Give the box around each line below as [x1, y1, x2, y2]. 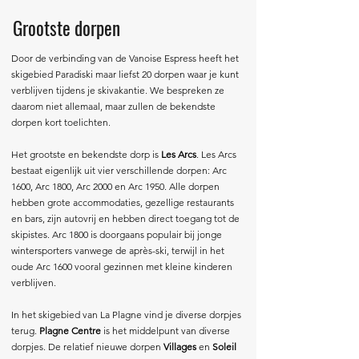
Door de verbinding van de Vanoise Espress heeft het [11, 52, 239, 64]
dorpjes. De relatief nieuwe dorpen [11, 341, 163, 353]
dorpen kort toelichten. [11, 116, 115, 128]
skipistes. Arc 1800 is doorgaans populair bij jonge [11, 228, 222, 240]
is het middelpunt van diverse [101, 325, 230, 337]
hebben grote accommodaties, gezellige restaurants [11, 196, 234, 208]
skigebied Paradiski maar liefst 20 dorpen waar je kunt [11, 68, 239, 80]
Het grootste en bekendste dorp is [11, 148, 161, 160]
